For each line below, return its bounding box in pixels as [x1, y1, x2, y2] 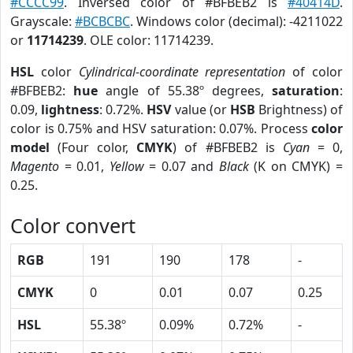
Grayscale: [10, 13, 75, 30]
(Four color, [50, 139, 137, 156]
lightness [41, 101, 100, 118]
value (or [171, 101, 230, 118]
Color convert [10, 212, 136, 239]
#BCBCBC [75, 13, 130, 30]
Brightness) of [255, 101, 343, 118]
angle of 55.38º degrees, [98, 82, 273, 99]
